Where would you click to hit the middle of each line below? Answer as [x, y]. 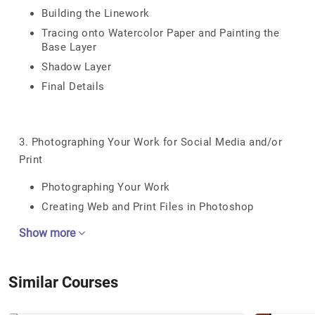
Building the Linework [96, 13]
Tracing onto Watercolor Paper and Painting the [160, 33]
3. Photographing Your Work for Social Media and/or [150, 142]
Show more [49, 233]
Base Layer [69, 47]
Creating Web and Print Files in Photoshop [148, 207]
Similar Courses [63, 282]
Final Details [73, 86]
